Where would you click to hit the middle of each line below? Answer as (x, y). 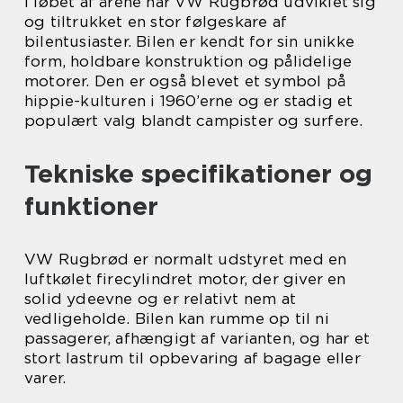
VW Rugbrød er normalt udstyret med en (186, 260)
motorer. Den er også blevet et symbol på (185, 81)
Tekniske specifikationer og (198, 174)
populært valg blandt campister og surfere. (194, 121)
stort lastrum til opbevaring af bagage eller (193, 358)
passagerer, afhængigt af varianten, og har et (197, 339)
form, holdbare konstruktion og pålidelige (188, 62)
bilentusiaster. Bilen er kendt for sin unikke (190, 42)
